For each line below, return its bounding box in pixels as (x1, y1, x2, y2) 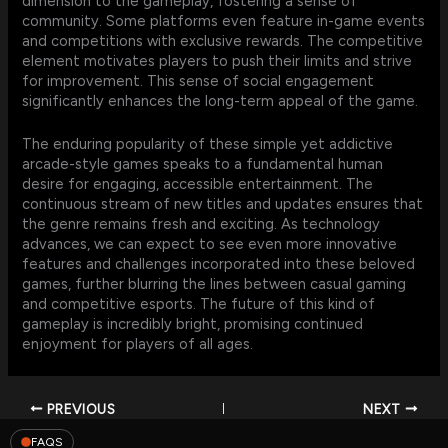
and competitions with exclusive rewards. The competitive (22, 32, 424, 51)
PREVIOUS (43, 400, 116, 417)
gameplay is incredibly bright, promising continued (22, 315, 364, 334)
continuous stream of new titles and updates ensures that (22, 195, 424, 214)
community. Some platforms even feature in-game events (22, 12, 426, 31)
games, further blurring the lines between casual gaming (22, 275, 407, 294)
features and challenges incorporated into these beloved (22, 255, 416, 274)
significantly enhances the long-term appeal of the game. (22, 92, 419, 111)
